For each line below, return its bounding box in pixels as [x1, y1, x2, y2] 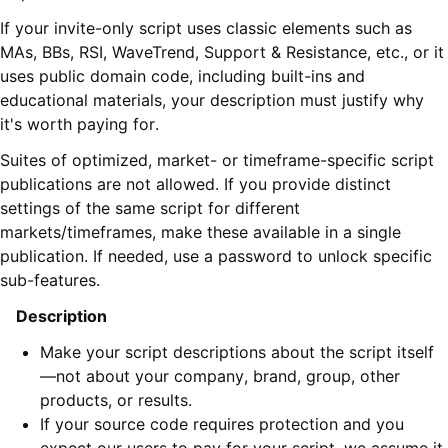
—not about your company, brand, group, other [40, 366, 400, 387]
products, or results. [40, 390, 192, 411]
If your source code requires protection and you [40, 414, 404, 435]
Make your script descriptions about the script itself [40, 342, 434, 363]
